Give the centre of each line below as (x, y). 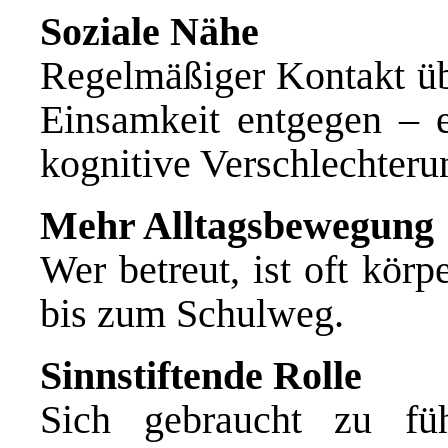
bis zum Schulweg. (192, 313)
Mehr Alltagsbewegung (237, 225)
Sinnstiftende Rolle (201, 375)
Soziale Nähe (149, 31)
